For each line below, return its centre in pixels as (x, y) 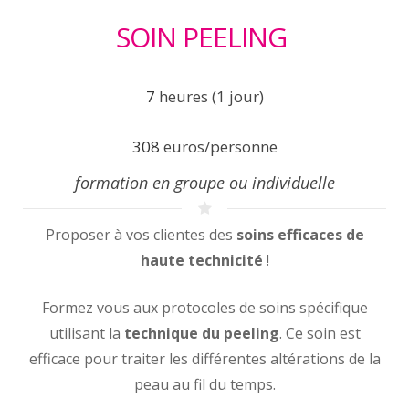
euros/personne (218, 147)
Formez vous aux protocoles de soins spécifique (204, 308)
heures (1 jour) (209, 96)
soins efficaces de (298, 235)
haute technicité (201, 260)
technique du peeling (201, 333)
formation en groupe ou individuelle (204, 183)
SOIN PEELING (204, 37)
